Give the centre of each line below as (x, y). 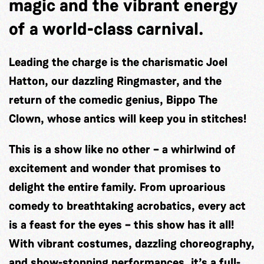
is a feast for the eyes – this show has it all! (121, 225)
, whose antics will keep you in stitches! (143, 119)
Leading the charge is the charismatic (108, 62)
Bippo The (192, 100)
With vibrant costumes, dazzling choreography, (132, 244)
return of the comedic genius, (88, 100)
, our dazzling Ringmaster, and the (133, 81)
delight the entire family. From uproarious (117, 187)
